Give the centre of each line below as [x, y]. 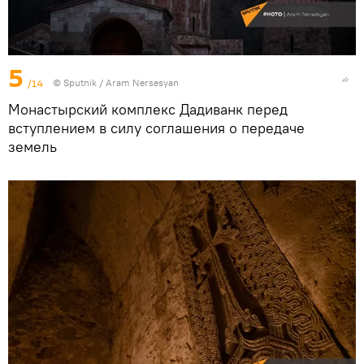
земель [32, 146]
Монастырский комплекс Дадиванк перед [148, 109]
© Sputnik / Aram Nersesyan [116, 82]
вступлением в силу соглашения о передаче [156, 128]
